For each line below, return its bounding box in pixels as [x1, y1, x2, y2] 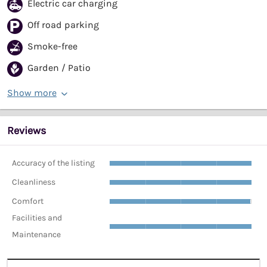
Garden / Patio [27, 62, 91, 74]
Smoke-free [27, 41, 77, 52]
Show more [7, 87, 57, 99]
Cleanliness [12, 176, 55, 187]
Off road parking [27, 19, 99, 31]
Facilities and [12, 213, 62, 223]
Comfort [12, 195, 44, 206]
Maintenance [12, 229, 61, 240]
